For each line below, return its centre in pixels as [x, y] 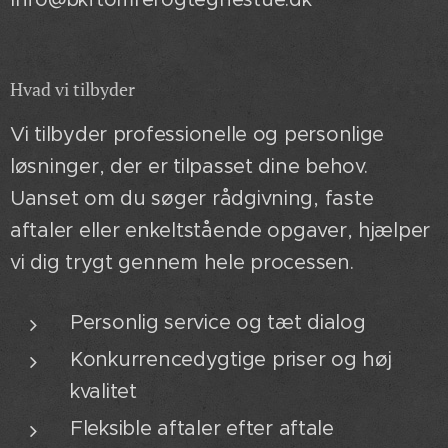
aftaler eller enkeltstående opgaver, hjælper [220, 230]
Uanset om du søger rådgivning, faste [192, 198]
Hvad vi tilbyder [72, 88]
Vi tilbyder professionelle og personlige [197, 134]
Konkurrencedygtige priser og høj [231, 359]
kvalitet [103, 391]
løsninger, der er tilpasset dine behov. [189, 166]
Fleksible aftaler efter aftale [202, 428]
